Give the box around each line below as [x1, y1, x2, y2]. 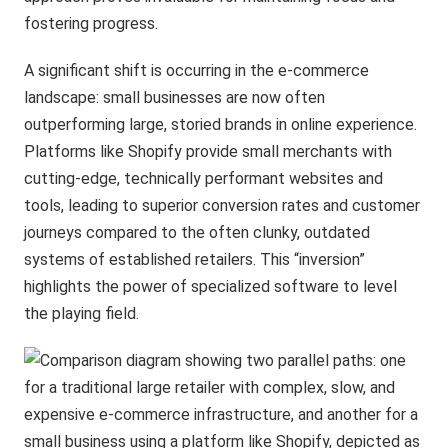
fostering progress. [24, 13, 159, 33]
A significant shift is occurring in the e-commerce [24, 60, 370, 80]
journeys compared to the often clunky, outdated [24, 222, 371, 242]
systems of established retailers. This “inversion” [24, 249, 366, 269]
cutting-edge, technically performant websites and [24, 168, 384, 188]
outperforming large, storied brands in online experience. [24, 114, 418, 134]
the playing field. [24, 303, 140, 323]
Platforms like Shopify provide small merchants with [24, 141, 393, 161]
